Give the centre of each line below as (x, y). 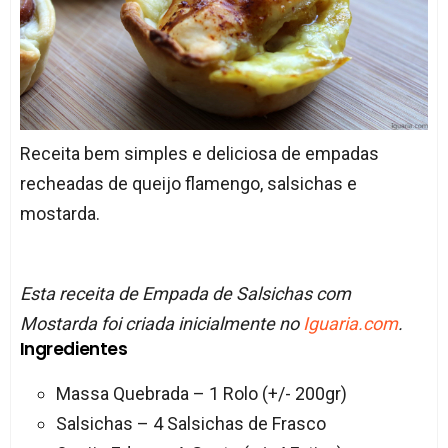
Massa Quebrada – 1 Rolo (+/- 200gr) (201, 394)
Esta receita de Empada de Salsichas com (185, 294)
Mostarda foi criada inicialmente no (161, 324)
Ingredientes (73, 349)
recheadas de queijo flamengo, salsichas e (188, 184)
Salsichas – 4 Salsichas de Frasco (190, 424)
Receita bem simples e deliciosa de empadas (199, 154)
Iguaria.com (350, 324)
